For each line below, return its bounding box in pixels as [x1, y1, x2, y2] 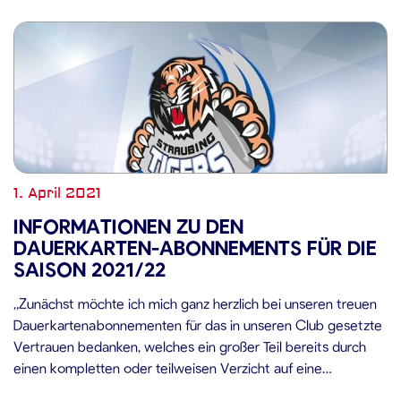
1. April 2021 [13, 184, 101, 202]
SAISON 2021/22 [13, 257, 166, 280]
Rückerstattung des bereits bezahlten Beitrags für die [13, 380, 337, 397]
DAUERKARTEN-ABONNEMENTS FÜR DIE [13, 235, 377, 259]
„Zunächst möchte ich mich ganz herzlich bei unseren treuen [13, 294, 377, 311]
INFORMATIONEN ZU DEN [13, 214, 243, 237]
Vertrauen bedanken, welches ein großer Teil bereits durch [13, 337, 366, 354]
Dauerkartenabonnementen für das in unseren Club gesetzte [13, 316, 382, 333]
